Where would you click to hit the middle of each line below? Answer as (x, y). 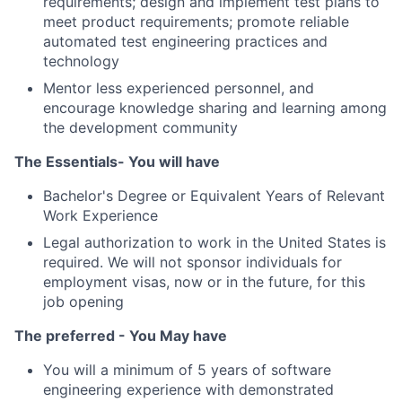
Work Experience (100, 215)
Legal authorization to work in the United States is (214, 242)
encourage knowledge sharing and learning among (215, 108)
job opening (83, 301)
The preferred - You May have (121, 336)
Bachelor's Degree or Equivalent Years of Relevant (214, 196)
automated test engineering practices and (185, 41)
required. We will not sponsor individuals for (192, 262)
